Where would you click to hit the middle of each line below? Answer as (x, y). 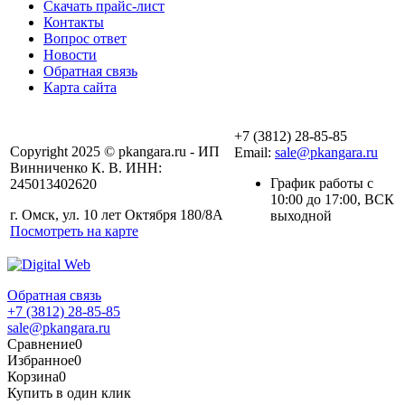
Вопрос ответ (85, 39)
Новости (70, 55)
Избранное (41, 361)
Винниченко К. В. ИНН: (86, 168)
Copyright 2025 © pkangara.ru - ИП (115, 152)
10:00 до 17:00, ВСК (332, 200)
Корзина (33, 377)
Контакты (74, 23)
